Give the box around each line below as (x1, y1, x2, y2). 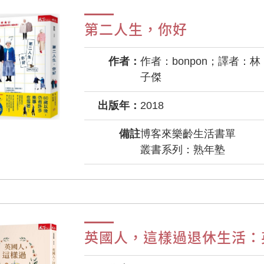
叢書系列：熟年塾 (140, 144, 225, 156)
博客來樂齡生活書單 (140, 128, 236, 140)
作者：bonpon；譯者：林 (140, 55, 260, 67)
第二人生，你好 (84, 18, 187, 39)
